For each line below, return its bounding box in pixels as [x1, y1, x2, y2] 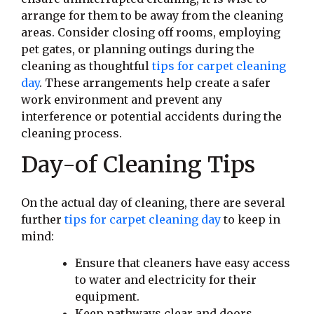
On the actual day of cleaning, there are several [21, 195, 285, 210]
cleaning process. [21, 125, 122, 140]
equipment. [75, 289, 140, 304]
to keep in [221, 212, 280, 226]
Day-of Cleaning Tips [21, 151, 255, 179]
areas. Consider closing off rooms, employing [21, 25, 280, 39]
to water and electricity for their [75, 273, 257, 287]
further [21, 212, 64, 226]
